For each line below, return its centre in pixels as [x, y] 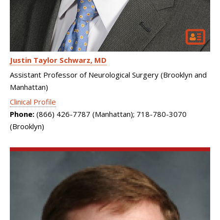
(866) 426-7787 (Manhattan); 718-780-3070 [110, 114]
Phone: [22, 114]
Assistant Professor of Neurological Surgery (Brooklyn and [108, 75]
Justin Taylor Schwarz [50, 60]
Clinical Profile [33, 102]
